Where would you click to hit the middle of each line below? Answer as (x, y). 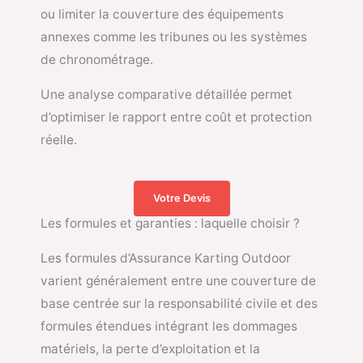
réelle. (59, 140)
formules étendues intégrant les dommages (169, 326)
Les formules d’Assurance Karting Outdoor (166, 258)
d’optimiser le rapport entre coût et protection (176, 117)
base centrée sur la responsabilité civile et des (179, 303)
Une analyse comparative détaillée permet (167, 95)
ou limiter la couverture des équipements (162, 14)
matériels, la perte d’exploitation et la (150, 348)
